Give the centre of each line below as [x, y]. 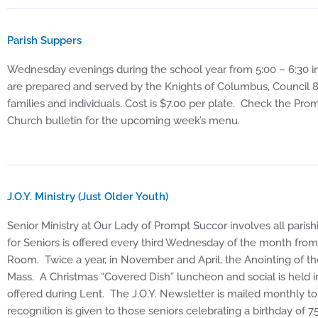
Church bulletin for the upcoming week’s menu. [124, 121]
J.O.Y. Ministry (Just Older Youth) [88, 197]
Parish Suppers [44, 41]
